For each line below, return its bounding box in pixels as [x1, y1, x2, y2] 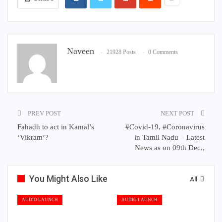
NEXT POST [161, 110, 196, 117]
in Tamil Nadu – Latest [134, 133, 205, 142]
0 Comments [148, 49, 178, 56]
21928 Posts [107, 49, 136, 56]
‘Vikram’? [17, 133, 49, 142]
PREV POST [26, 110, 61, 117]
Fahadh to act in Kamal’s [17, 123, 94, 131]
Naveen [67, 46, 94, 56]
